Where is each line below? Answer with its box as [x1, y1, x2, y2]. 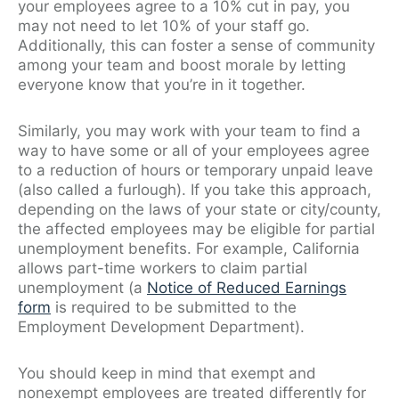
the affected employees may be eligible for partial [18, 219, 375, 238]
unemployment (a [18, 278, 147, 297]
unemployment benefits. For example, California [18, 239, 360, 257]
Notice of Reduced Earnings [147, 278, 346, 297]
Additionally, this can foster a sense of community [18, 36, 375, 54]
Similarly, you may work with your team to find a [18, 121, 361, 140]
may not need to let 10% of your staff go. [18, 16, 310, 35]
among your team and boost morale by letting [18, 55, 346, 74]
